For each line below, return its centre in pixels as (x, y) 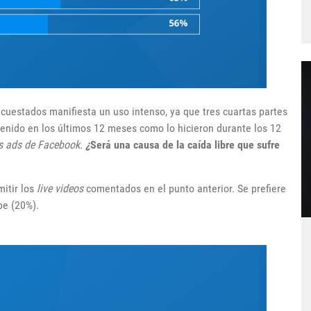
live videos (60, 188)
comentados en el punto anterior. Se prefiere (185, 188)
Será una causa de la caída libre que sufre (185, 144)
